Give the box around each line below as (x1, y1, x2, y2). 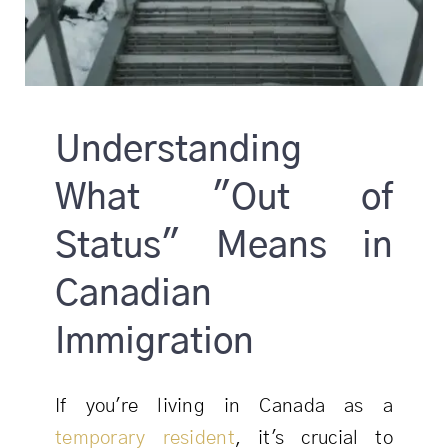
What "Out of (54, 180, 394, 216)
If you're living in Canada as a (54, 397, 394, 417)
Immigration (54, 324, 254, 360)
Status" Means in (54, 228, 394, 264)
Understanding (54, 132, 302, 168)
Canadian (54, 276, 212, 312)
